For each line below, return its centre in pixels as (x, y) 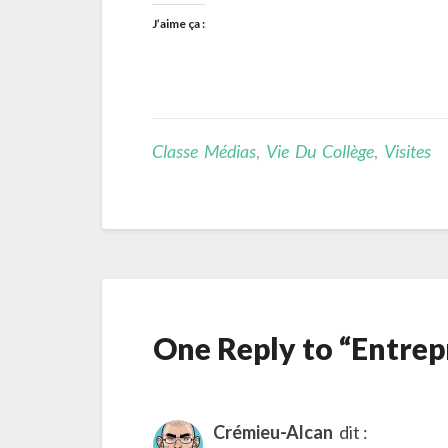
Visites (407, 151)
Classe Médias (204, 151)
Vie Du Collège (320, 151)
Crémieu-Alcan (273, 432)
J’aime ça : (178, 23)
